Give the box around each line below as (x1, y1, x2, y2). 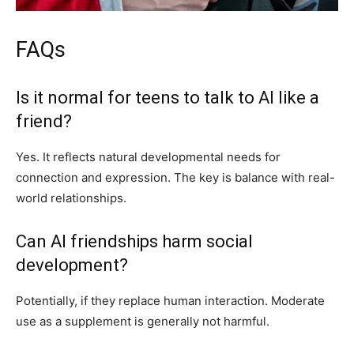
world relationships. (16, 190, 126, 205)
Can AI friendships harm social (16, 231, 253, 251)
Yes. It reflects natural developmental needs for (16, 149, 281, 164)
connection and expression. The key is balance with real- (16, 169, 335, 185)
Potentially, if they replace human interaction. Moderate (16, 292, 325, 308)
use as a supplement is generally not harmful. (16, 313, 269, 329)
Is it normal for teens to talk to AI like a (16, 87, 319, 107)
